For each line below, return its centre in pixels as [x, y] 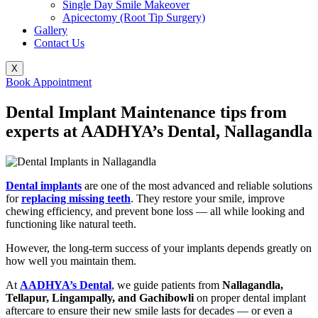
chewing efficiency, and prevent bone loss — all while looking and [155, 212]
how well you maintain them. [71, 261]
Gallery [51, 31]
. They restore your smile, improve [208, 199]
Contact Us [59, 43]
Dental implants [44, 186]
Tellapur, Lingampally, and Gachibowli [100, 298]
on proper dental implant [250, 298]
